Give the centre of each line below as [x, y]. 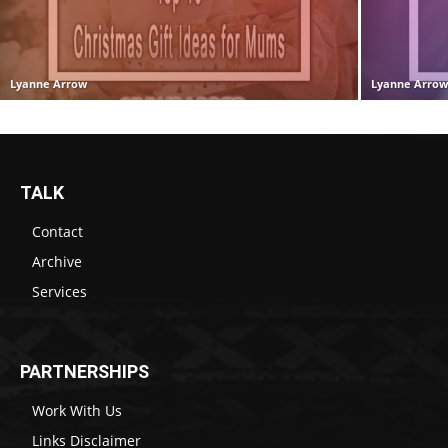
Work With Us [77, 410]
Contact [57, 231]
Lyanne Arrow [48, 83]
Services [59, 291]
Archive [57, 261]
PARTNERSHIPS [84, 371]
